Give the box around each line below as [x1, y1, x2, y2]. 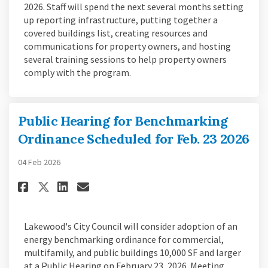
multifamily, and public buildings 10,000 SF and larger [24, 246, 241, 258]
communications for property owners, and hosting [24, 39, 231, 52]
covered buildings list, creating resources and [24, 26, 208, 39]
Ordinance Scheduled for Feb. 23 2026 [18, 130, 249, 147]
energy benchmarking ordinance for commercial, [24, 233, 224, 245]
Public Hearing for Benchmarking [18, 112, 228, 129]
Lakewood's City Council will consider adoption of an [24, 220, 237, 232]
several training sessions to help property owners [24, 53, 227, 65]
